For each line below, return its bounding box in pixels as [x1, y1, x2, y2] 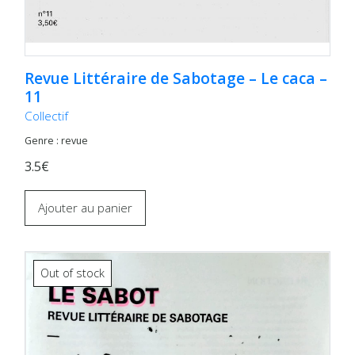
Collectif [25, 108, 69, 124]
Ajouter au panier [38, 200, 133, 216]
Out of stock [40, 265, 105, 281]
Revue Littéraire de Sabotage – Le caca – [25, 68, 328, 90]
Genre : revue [25, 134, 89, 148]
